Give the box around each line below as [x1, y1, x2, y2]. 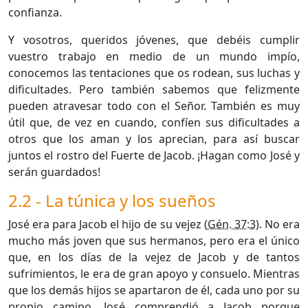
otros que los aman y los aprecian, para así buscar [8, 131, 300, 146]
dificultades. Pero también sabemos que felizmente [8, 81, 300, 97]
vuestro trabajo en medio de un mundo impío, [8, 48, 300, 64]
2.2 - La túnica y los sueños [8, 188, 216, 212]
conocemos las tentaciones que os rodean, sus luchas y [8, 65, 300, 80]
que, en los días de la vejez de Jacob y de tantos [8, 249, 300, 265]
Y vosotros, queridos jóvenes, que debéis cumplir [8, 32, 300, 47]
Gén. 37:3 [207, 216, 256, 232]
